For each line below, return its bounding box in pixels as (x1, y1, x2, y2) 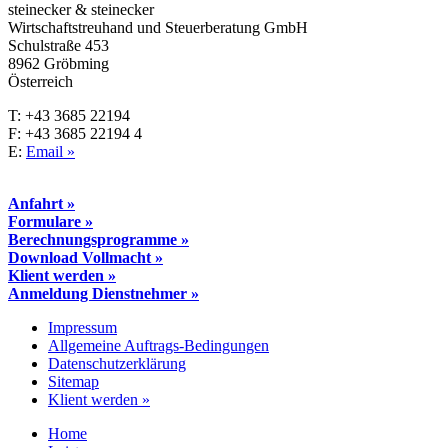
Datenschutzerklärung (48, 355, 186, 373)
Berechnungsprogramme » (8, 231, 189, 249)
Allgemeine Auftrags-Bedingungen (48, 337, 269, 355)
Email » (26, 143, 75, 161)
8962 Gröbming (8, 55, 109, 73)
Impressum (48, 319, 117, 337)
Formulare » (8, 213, 93, 231)
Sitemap (48, 373, 99, 391)
